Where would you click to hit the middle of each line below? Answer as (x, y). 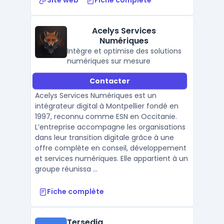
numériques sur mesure (108, 61)
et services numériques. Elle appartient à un (111, 158)
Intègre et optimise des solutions (124, 51)
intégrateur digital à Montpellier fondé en (106, 106)
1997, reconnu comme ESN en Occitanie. (106, 116)
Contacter (109, 81)
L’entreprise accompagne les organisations (110, 127)
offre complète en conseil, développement (110, 148)
